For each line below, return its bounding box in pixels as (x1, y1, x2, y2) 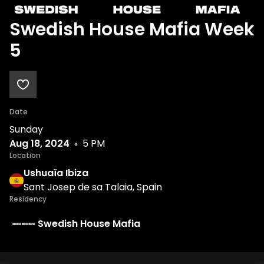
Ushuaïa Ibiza (24, 166, 88, 180)
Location (9, 150, 41, 160)
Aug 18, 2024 (9, 137, 70, 150)
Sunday (9, 123, 43, 136)
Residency (9, 194, 47, 204)
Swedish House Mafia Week (9, 17, 255, 42)
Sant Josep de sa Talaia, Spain (24, 180, 162, 194)
